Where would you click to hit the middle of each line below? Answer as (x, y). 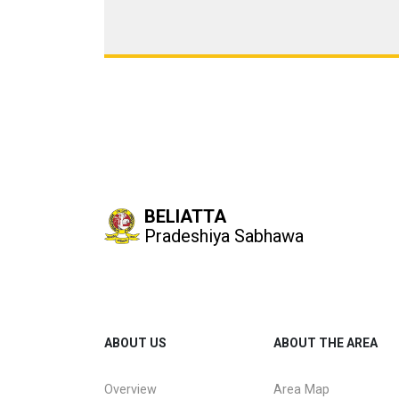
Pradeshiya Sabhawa (224, 236)
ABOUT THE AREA (326, 343)
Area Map (301, 389)
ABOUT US (135, 343)
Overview (130, 389)
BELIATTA (185, 216)
